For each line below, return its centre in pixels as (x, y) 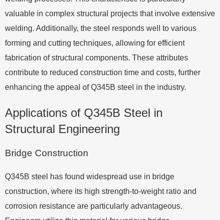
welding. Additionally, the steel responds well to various (101, 28)
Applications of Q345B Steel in (84, 112)
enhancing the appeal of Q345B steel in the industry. (96, 87)
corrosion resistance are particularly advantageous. (94, 206)
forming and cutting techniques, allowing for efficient (95, 43)
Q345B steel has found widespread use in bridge (90, 176)
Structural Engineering (62, 129)
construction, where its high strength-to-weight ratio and (101, 191)
